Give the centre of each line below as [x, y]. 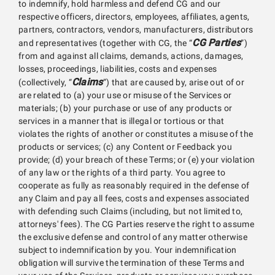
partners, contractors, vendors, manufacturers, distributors [136, 30]
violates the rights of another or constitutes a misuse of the [136, 134]
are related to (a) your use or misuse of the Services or [125, 95]
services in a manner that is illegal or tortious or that [122, 121]
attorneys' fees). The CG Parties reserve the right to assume [136, 224]
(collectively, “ [45, 83]
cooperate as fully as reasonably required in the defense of [134, 186]
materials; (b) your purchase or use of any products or [126, 108]
